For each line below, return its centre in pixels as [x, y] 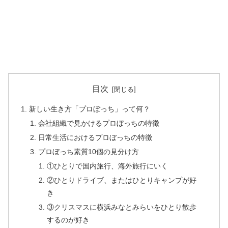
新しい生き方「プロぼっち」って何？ [90, 109]
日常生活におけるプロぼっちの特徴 [95, 137]
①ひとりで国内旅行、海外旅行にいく [107, 166]
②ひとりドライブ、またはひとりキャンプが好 [121, 180]
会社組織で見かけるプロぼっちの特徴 [98, 123]
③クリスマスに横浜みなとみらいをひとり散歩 [121, 207]
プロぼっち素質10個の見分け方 [88, 151]
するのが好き [68, 220]
